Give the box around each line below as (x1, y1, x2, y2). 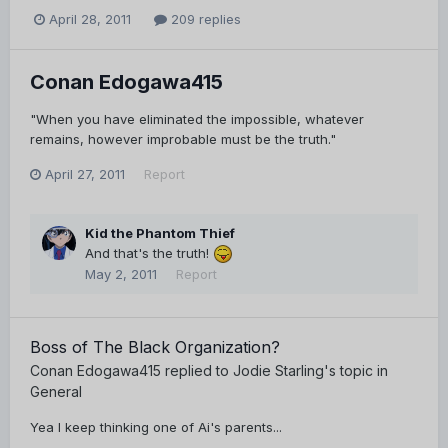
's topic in (324, 361, 388, 379)
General (30, 382, 82, 400)
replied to (161, 361, 233, 379)
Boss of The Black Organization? (30, 336, 280, 357)
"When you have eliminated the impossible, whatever (30, 110, 364, 127)
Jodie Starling (233, 361, 324, 379)
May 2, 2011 (85, 265, 157, 282)
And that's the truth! (85, 244, 213, 261)
